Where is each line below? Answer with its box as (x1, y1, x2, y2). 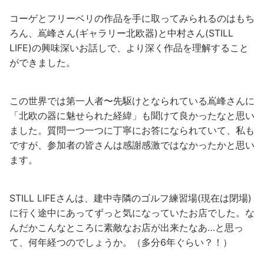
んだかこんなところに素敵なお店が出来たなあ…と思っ (9, 221, 243, 233)
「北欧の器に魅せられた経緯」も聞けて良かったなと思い (9, 109, 255, 121)
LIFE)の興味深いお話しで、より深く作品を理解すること (9, 41, 249, 54)
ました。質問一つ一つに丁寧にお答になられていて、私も (9, 124, 255, 136)
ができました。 (9, 56, 75, 68)
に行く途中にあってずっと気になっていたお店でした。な (9, 206, 255, 219)
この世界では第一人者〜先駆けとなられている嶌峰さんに (9, 94, 255, 107)
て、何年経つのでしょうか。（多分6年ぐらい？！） (9, 236, 232, 248)
